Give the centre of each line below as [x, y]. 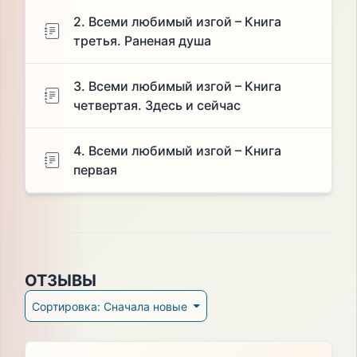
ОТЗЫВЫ [60, 281]
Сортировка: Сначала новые [147, 306]
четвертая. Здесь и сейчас [157, 106]
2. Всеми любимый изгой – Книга [177, 22]
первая [95, 170]
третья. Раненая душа [142, 41]
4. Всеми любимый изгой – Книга [177, 151]
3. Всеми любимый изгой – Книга [177, 86]
